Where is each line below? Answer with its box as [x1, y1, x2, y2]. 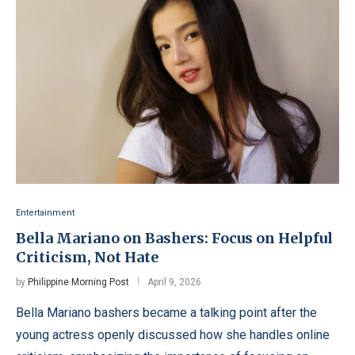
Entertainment [16, 207, 74, 218]
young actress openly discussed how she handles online [16, 326, 330, 342]
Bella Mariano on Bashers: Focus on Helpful [16, 228, 333, 247]
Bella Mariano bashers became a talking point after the [16, 304, 317, 320]
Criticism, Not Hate [16, 247, 158, 266]
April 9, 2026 [147, 276, 201, 288]
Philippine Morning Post [28, 276, 129, 288]
